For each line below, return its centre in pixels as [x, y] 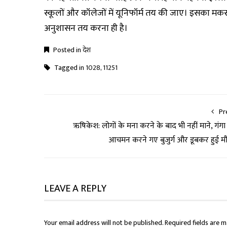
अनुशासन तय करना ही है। [86, 29]
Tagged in [69, 68]
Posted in [67, 50]
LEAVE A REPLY [75, 189]
